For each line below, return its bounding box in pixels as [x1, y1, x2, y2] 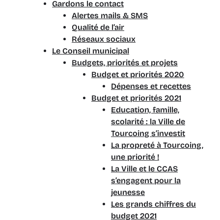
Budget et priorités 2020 [91, 70, 184, 79]
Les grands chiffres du [111, 199, 196, 209]
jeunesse [111, 188, 145, 197]
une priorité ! [111, 152, 159, 162]
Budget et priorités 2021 [91, 93, 181, 103]
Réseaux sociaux [72, 34, 136, 44]
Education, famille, [111, 105, 179, 114]
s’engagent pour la [111, 176, 181, 185]
